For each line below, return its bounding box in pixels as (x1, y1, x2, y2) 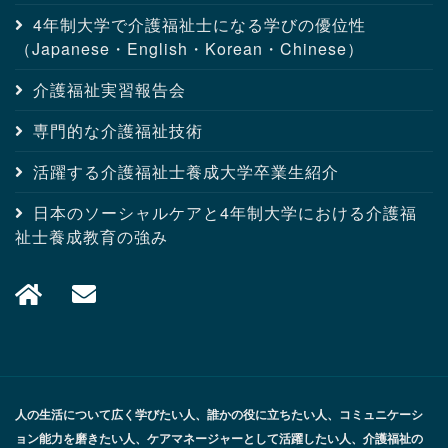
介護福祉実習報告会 (33, 78, 186, 102)
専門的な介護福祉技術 (33, 119, 203, 143)
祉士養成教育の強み (15, 225, 168, 249)
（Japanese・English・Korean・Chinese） (15, 37, 364, 61)
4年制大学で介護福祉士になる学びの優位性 (33, 13, 366, 37)
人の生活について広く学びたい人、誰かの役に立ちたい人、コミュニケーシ (15, 405, 423, 424)
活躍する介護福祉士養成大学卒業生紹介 (33, 160, 339, 184)
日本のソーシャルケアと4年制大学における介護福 (33, 201, 417, 225)
